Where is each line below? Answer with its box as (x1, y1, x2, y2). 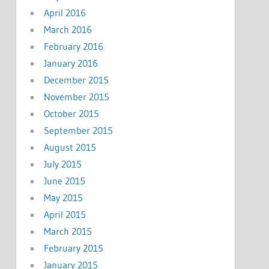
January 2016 (43, 56, 98, 69)
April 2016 (43, 6, 86, 19)
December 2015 (43, 73, 109, 86)
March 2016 (43, 23, 92, 35)
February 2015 (43, 241, 103, 254)
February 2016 (43, 40, 103, 52)
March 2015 (43, 225, 92, 237)
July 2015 (43, 157, 82, 170)
